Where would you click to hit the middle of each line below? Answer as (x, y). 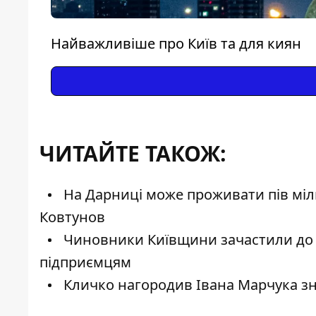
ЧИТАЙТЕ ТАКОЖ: (133, 154)
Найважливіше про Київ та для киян (176, 44)
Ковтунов (72, 217)
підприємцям (85, 262)
